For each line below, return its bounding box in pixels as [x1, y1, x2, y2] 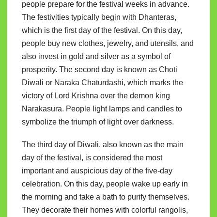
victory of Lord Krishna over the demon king [22, 92, 170, 100]
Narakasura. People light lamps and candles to [22, 105, 182, 113]
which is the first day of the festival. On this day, [22, 26, 182, 35]
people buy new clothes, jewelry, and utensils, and [22, 39, 194, 48]
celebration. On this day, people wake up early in [22, 180, 188, 188]
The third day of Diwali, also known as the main [22, 140, 184, 149]
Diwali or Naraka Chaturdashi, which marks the [22, 78, 183, 87]
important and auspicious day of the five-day [22, 167, 172, 175]
